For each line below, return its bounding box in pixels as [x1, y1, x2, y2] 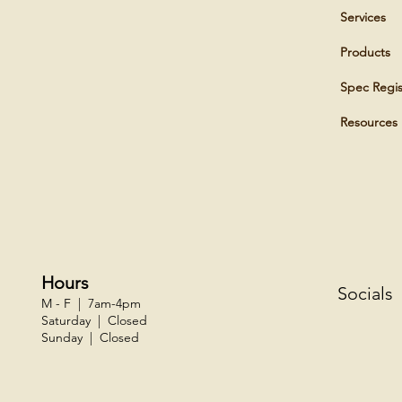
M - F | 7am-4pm [40, 295, 141, 312]
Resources [340, 114, 398, 131]
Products [340, 44, 391, 61]
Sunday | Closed [40, 329, 139, 346]
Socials [337, 282, 394, 304]
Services [340, 9, 387, 26]
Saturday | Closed [40, 312, 147, 329]
